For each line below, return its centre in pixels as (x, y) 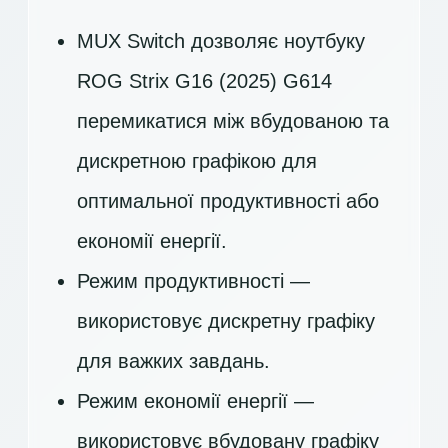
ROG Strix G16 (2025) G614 (204, 81)
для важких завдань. (173, 361)
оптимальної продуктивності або (228, 201)
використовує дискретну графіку (226, 321)
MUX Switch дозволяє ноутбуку (221, 41)
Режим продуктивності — (193, 281)
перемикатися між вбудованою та (233, 121)
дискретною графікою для (197, 161)
